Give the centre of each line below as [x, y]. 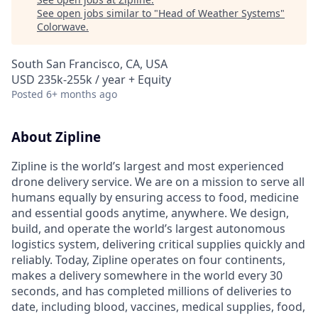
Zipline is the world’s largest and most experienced [148, 166]
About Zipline [56, 137]
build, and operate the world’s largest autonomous [148, 228]
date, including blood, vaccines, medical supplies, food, [158, 306]
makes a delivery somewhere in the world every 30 [147, 275]
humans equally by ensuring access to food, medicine [155, 197]
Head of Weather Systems [219, 13]
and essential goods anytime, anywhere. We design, [150, 213]
